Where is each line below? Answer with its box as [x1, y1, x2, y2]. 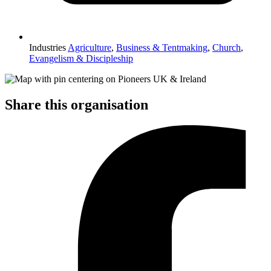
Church [212, 42, 241, 53]
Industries [29, 42, 66, 53]
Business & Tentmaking [116, 42, 207, 53]
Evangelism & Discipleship [29, 53, 133, 64]
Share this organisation [5, 96, 148, 113]
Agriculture [68, 42, 111, 53]
